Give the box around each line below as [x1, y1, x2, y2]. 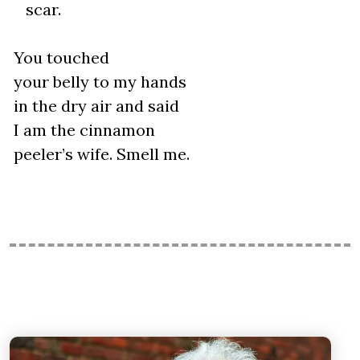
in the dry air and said [10, 96, 179, 116]
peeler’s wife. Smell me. [10, 144, 190, 164]
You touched [10, 47, 109, 67]
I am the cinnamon [10, 120, 155, 140]
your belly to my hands [10, 72, 186, 92]
